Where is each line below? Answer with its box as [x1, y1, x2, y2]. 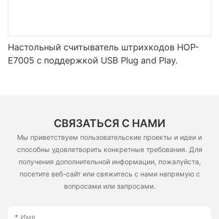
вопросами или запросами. [64, 182, 155, 191]
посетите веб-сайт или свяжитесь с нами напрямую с [19, 170, 200, 178]
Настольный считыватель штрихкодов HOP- [8, 42, 199, 53]
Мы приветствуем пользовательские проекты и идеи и [17, 133, 202, 142]
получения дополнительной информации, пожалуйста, [18, 157, 201, 166]
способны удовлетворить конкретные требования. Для [17, 145, 202, 154]
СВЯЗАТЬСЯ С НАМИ [54, 116, 165, 130]
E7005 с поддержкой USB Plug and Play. [8, 55, 178, 66]
